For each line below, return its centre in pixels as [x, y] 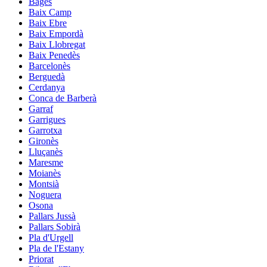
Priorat [41, 259]
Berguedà [47, 76]
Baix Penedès [54, 55]
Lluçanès [46, 151]
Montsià [44, 184]
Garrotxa [45, 130]
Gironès [44, 141]
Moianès [45, 173]
